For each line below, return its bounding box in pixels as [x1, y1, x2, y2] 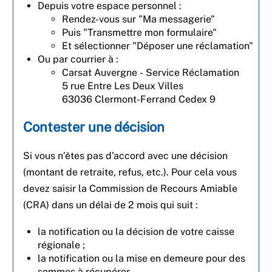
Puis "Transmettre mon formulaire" [62, 27, 217, 38]
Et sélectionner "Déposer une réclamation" [62, 40, 253, 52]
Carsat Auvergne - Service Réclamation [62, 67, 239, 78]
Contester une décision [23, 119, 165, 135]
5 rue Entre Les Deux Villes [62, 80, 183, 92]
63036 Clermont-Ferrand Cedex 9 [62, 93, 216, 105]
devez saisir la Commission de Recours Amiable [23, 183, 237, 194]
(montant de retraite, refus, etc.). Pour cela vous [23, 166, 237, 178]
